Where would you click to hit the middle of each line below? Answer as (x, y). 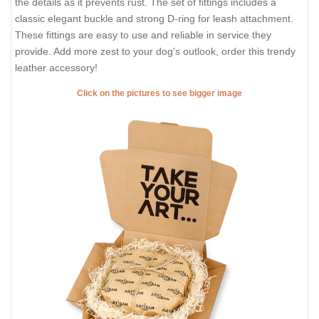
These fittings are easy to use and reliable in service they (143, 35)
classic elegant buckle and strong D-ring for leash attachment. (154, 19)
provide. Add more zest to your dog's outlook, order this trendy (155, 52)
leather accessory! (56, 68)
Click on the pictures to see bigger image (159, 93)
